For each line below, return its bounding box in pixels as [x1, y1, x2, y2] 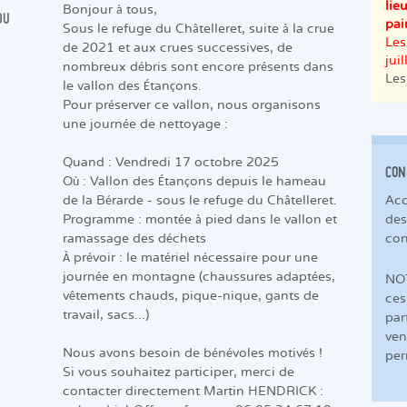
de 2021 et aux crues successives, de [63, 42, 293, 56]
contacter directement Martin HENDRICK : [63, 385, 323, 400]
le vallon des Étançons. [63, 80, 202, 94]
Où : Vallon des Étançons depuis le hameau [63, 175, 326, 190]
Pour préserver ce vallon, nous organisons [63, 99, 321, 114]
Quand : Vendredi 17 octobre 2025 [63, 156, 279, 171]
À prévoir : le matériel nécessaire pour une [63, 252, 318, 266]
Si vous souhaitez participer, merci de [63, 366, 294, 381]
